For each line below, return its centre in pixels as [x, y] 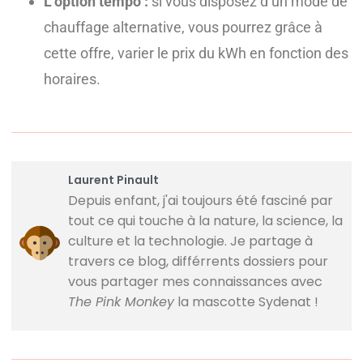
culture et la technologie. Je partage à [190, 241]
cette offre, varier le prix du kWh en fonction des [196, 53]
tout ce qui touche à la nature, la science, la [205, 221]
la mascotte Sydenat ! [246, 302]
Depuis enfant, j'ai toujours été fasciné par [201, 201]
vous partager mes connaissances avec [195, 282]
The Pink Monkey [121, 302]
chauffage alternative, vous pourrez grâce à [183, 27]
